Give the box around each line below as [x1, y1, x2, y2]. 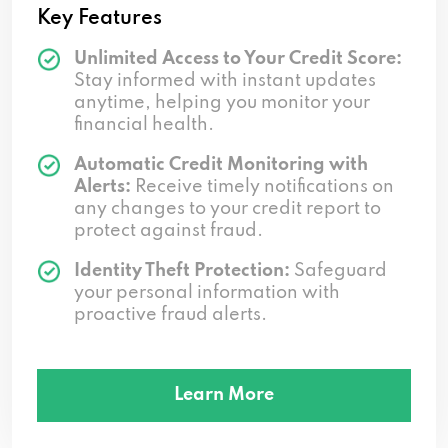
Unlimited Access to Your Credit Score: [74, 49, 402, 68]
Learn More [174, 385, 274, 404]
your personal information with [74, 283, 340, 302]
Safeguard [290, 261, 387, 280]
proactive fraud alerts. [74, 305, 267, 324]
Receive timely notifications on [131, 177, 394, 196]
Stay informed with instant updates [74, 71, 376, 90]
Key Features [37, 8, 162, 29]
